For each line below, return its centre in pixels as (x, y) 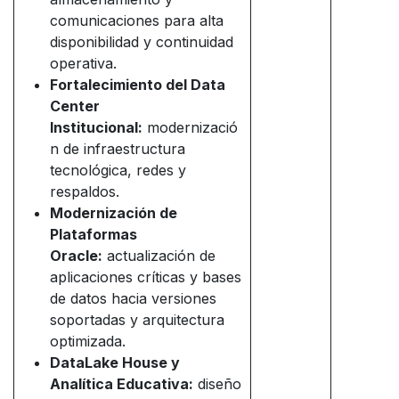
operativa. (83, 64)
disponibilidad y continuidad (142, 42)
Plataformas (94, 235)
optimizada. (88, 342)
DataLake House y (115, 363)
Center (75, 106)
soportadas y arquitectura (137, 320)
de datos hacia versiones (133, 299)
